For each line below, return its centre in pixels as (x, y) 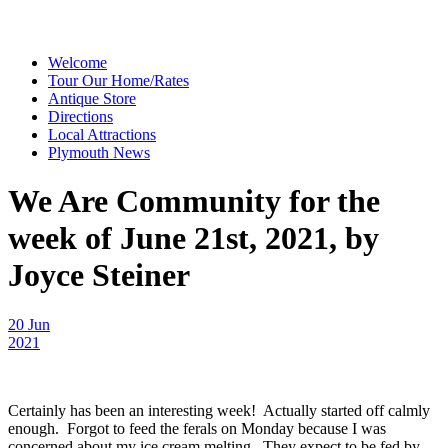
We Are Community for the (194, 201)
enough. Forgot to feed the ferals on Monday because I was (197, 428)
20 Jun (29, 324)
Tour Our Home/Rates (118, 80)
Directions (80, 116)
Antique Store (92, 98)
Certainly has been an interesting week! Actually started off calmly (219, 410)
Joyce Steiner (99, 275)
